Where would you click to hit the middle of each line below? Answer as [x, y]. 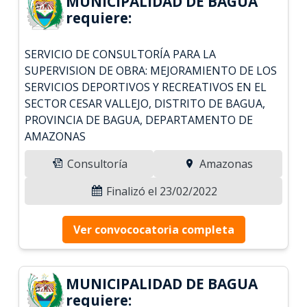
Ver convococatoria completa [153, 229]
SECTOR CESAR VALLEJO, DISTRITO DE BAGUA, [145, 103]
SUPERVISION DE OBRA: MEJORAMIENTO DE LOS [151, 70]
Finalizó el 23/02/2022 [160, 191]
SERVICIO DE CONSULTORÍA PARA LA [121, 54]
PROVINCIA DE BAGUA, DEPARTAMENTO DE [139, 120]
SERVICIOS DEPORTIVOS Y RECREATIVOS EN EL [146, 87]
